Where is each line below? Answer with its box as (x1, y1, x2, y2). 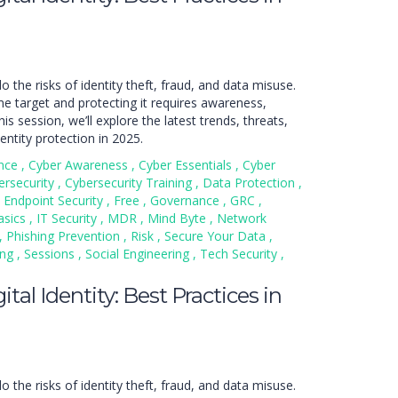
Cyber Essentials (139, 156, 235, 173)
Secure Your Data (164, 227, 269, 244)
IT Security (36, 210, 100, 227)
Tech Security (200, 245, 281, 262)
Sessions (24, 245, 78, 262)
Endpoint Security (4, 192, 107, 209)
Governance (150, 192, 223, 209)
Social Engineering (85, 245, 193, 262)
